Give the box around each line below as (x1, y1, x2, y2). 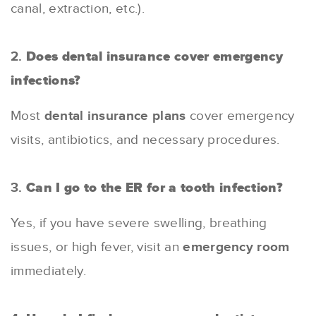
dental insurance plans (44, 107, 186, 124)
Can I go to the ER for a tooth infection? (25, 179, 284, 196)
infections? (11, 72, 81, 89)
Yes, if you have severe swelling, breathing (11, 214, 267, 231)
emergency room (183, 238, 290, 255)
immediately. (11, 262, 86, 279)
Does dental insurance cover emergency (25, 48, 284, 65)
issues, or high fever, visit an (11, 238, 183, 255)
